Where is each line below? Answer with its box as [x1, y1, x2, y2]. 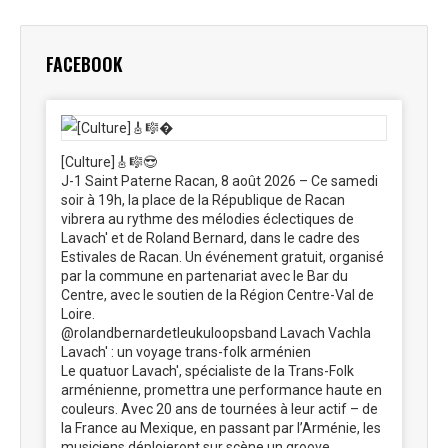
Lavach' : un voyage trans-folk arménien [61, 344, 311, 360]
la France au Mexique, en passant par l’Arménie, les [61, 420, 381, 436]
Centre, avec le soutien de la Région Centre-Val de [61, 287, 374, 303]
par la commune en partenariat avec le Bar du [61, 268, 348, 284]
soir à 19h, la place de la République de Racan [61, 192, 345, 208]
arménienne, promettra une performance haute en [61, 382, 382, 398]
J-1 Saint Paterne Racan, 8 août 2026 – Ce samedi [61, 173, 378, 189]
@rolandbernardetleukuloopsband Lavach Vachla [61, 325, 371, 341]
